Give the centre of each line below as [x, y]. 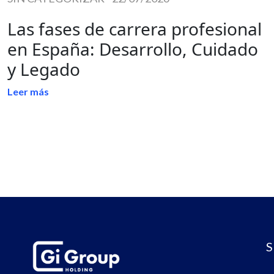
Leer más [28, 91]
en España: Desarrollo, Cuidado [133, 49]
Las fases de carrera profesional [135, 28]
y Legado [44, 69]
